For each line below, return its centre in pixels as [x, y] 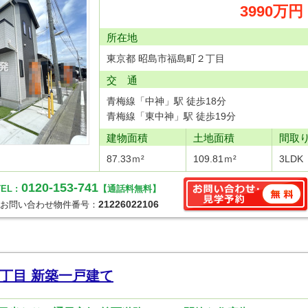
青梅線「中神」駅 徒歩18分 [166, 101]
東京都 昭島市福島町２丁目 [166, 58]
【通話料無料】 [130, 189]
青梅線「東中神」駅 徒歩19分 [171, 116]
